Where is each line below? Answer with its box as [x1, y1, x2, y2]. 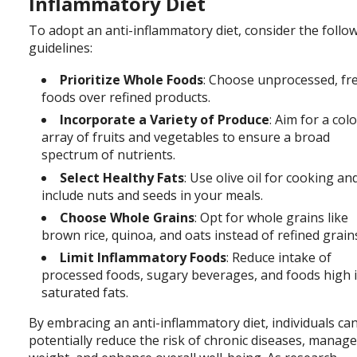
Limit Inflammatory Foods [60, 249, 227, 267]
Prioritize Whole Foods [60, 70, 204, 88]
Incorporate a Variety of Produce [60, 111, 270, 129]
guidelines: [29, 39, 93, 57]
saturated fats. [41, 284, 129, 302]
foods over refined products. [41, 88, 211, 106]
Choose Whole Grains [60, 209, 195, 227]
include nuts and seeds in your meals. [41, 186, 264, 204]
